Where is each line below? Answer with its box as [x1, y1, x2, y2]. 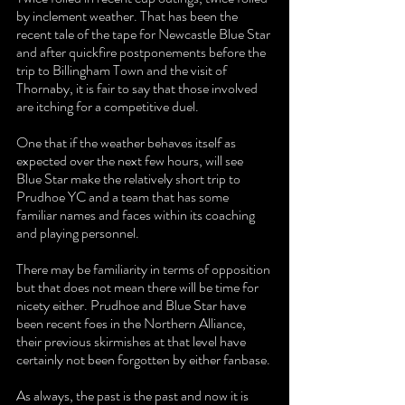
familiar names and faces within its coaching [16, 204, 258, 226]
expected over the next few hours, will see [16, 150, 246, 172]
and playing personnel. [16, 222, 139, 244]
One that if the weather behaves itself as [16, 132, 239, 154]
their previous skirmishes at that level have [16, 331, 249, 353]
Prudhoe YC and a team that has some [16, 186, 231, 208]
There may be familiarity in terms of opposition [16, 259, 273, 280]
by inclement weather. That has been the [16, 5, 240, 27]
